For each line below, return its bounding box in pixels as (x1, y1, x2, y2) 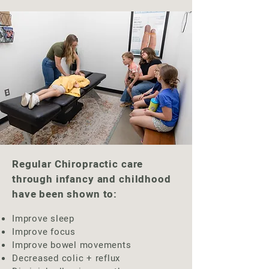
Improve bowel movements (12, 238, 131, 252)
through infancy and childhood (12, 172, 171, 187)
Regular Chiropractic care (12, 157, 144, 172)
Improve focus (12, 225, 76, 238)
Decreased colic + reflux (12, 252, 120, 265)
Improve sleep (12, 212, 74, 225)
